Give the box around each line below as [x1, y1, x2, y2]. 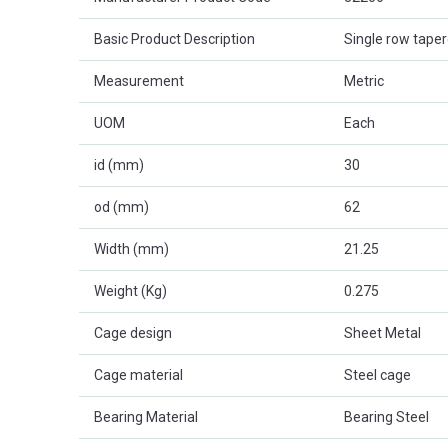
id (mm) [94, 156, 144, 173]
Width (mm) [94, 240, 169, 257]
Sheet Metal [344, 324, 421, 341]
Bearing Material [94, 408, 198, 425]
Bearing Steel [344, 408, 429, 425]
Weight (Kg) [94, 282, 167, 299]
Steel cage [344, 366, 411, 383]
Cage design [94, 324, 172, 341]
